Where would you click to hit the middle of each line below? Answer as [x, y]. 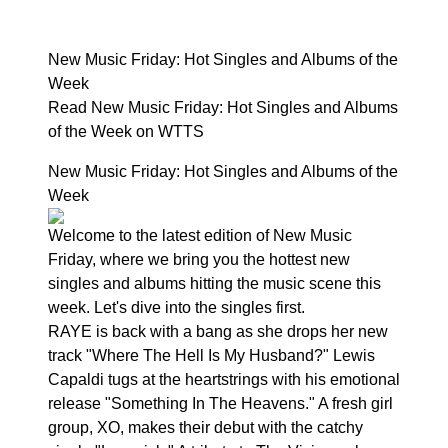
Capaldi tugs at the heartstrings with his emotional [224, 379]
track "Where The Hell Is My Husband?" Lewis [211, 355]
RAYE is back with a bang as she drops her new [218, 331]
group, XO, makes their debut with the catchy [205, 427]
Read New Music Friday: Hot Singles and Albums [223, 107]
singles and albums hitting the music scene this [214, 283]
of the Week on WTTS [126, 131]
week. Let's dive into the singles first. [176, 307]
